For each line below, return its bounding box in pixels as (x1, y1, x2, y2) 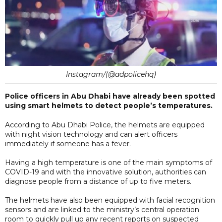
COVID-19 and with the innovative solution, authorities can (5, 167, 206, 176)
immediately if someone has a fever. (5, 139, 131, 148)
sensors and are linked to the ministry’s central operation (5, 205, 199, 214)
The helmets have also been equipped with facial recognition (5, 195, 215, 205)
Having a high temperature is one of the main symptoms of (5, 158, 212, 167)
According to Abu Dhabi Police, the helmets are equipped (5, 120, 205, 129)
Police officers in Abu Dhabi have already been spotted (5, 91, 215, 101)
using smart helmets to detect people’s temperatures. (5, 101, 213, 110)
